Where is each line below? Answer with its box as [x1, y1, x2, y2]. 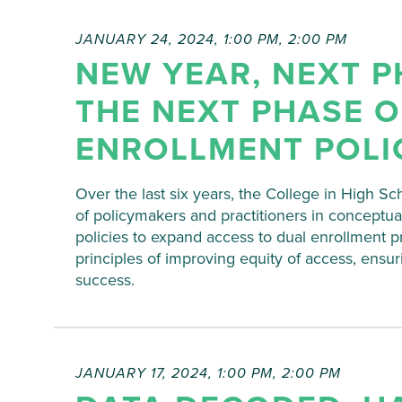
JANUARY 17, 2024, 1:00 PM [75, 364, 273, 383]
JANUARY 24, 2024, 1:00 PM [75, 31, 279, 49]
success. [75, 270, 135, 291]
